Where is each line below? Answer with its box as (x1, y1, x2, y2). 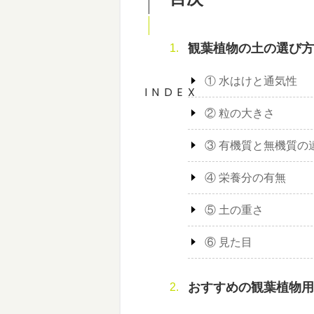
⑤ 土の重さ (205, 203, 264, 216)
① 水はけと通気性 (205, 74, 297, 87)
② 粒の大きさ (205, 107, 275, 119)
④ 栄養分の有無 (205, 171, 286, 184)
